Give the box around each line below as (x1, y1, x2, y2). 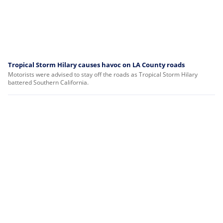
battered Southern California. (8, 78, 89, 87)
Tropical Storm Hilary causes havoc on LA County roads (8, 60, 185, 69)
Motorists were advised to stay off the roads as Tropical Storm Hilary (8, 70, 198, 79)
